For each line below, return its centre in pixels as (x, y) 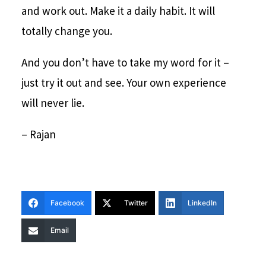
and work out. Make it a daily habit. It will (118, 11)
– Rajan (38, 134)
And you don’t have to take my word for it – (125, 63)
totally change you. (66, 31)
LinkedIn (202, 203)
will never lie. (53, 103)
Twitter (136, 203)
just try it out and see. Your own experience (123, 83)
